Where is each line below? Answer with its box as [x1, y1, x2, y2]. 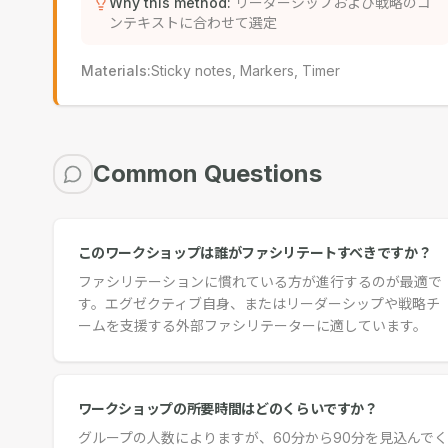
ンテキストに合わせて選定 [108, 14, 277, 31]
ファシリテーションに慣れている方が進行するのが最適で [77, 273, 442, 290]
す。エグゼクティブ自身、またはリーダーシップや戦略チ [77, 295, 440, 312]
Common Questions [92, 159, 322, 188]
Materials [80, 62, 147, 79]
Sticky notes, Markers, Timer [150, 62, 340, 79]
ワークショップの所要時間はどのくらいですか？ [77, 400, 378, 417]
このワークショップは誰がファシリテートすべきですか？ [77, 244, 432, 261]
